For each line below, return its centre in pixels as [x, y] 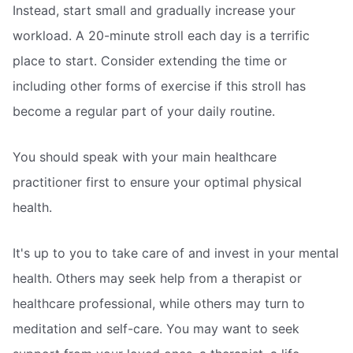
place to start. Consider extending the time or [150, 61]
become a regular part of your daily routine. [144, 111]
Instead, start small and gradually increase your [154, 11]
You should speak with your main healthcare [145, 157]
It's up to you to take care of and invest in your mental [176, 253]
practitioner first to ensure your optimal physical [157, 182]
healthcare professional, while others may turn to [159, 303]
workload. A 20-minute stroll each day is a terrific [161, 36]
